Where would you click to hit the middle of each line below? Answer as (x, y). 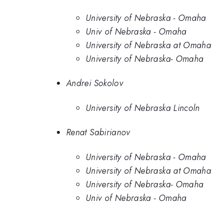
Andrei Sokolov (95, 83)
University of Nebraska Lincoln (143, 108)
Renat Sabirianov (98, 133)
